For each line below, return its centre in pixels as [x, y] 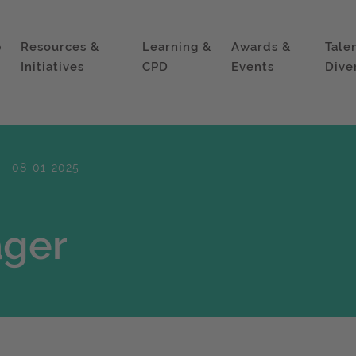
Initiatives [52, 67]
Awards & [261, 47]
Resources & [60, 47]
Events [253, 67]
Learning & [177, 47]
